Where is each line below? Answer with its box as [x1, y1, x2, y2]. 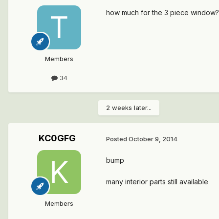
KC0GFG [39, 133, 76, 144]
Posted [106, 135, 129, 143]
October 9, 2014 [129, 135, 177, 143]
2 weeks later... [106, 104, 152, 112]
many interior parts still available [106, 177, 208, 186]
